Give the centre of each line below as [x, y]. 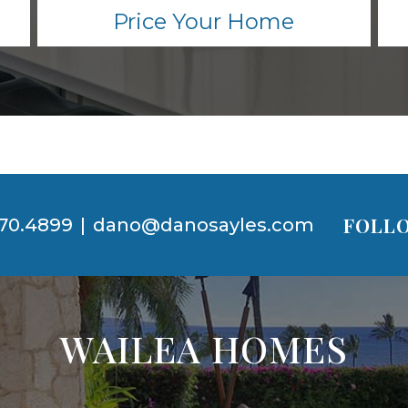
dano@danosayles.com [204, 225]
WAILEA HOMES [204, 349]
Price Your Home [204, 22]
